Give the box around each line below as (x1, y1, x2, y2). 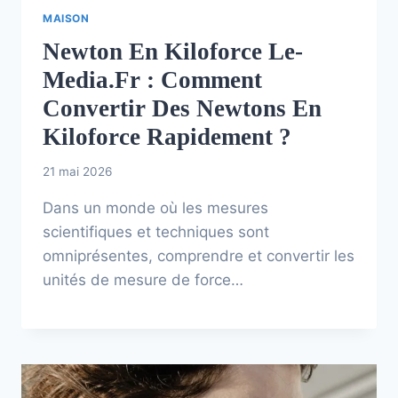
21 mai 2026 (43, 164, 112, 179)
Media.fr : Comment (43, 66, 262, 93)
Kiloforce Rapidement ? (43, 123, 291, 150)
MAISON (43, 11, 90, 25)
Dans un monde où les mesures (43, 199, 268, 218)
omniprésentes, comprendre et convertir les (43, 247, 354, 266)
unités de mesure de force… (43, 271, 243, 290)
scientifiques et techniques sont (43, 223, 269, 242)
